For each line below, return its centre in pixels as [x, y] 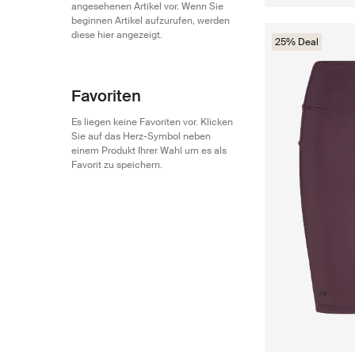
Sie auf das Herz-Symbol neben [141, 136]
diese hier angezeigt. [117, 34]
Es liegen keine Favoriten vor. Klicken [152, 122]
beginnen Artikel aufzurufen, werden [151, 20]
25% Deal [297, 42]
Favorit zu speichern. [117, 164]
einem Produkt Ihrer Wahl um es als [149, 150]
